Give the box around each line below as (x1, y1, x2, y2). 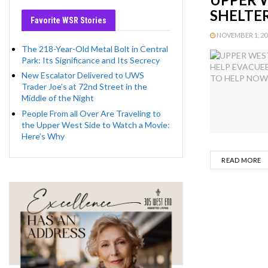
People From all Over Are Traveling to (22, 108, 161, 118)
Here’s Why (22, 130, 65, 141)
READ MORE (221, 156, 261, 164)
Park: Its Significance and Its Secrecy (22, 55, 160, 65)
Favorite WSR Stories (31, 16, 106, 25)
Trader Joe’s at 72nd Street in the (22, 81, 147, 92)
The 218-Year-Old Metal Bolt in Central (22, 44, 168, 54)
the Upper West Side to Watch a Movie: (22, 119, 170, 130)
